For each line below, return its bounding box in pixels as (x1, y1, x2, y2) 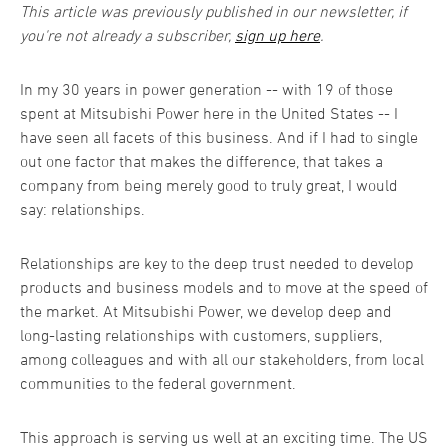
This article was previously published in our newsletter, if (20, 2, 407, 21)
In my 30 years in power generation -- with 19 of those (20, 80, 393, 99)
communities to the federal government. (20, 374, 296, 393)
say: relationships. (20, 200, 145, 219)
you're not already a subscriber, (20, 26, 235, 45)
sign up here (235, 26, 320, 45)
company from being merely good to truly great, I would (20, 176, 398, 195)
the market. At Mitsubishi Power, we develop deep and (20, 302, 392, 321)
